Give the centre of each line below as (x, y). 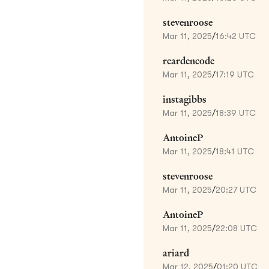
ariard (176, 253)
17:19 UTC (235, 74)
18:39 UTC (236, 113)
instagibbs (185, 99)
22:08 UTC (236, 228)
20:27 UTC (236, 189)
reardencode (189, 61)
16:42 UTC (236, 36)
